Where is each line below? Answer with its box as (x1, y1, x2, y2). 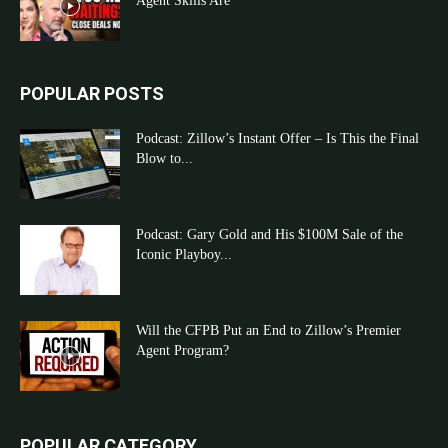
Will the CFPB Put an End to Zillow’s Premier (136, 323, 401, 339)
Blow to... (136, 151, 193, 167)
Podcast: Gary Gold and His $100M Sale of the (136, 227, 403, 243)
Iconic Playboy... (136, 247, 232, 263)
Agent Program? (136, 343, 229, 359)
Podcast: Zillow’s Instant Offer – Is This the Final (136, 131, 419, 147)
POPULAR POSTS (20, 83, 164, 105)
